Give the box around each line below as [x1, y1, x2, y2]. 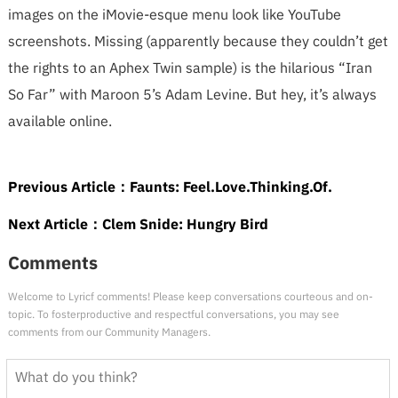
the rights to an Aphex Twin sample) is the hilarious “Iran [7, 59, 372, 76]
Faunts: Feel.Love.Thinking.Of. [129, 178, 332, 195]
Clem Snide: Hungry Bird [101, 215, 268, 233]
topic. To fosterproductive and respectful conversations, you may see [7, 307, 339, 321]
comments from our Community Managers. [7, 325, 211, 338]
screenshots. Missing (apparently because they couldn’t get [7, 32, 388, 50]
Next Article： [7, 215, 102, 233]
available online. [7, 112, 112, 130]
